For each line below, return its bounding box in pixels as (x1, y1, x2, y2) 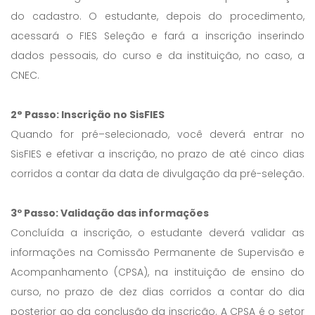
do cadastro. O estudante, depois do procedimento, (11, 9, 304, 23)
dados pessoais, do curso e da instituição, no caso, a (11, 49, 304, 63)
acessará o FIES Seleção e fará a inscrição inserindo (11, 29, 304, 43)
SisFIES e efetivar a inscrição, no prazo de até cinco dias (11, 147, 304, 161)
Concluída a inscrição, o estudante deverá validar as (11, 226, 304, 240)
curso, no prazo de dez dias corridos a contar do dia (11, 285, 304, 299)
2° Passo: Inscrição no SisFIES (11, 108, 165, 122)
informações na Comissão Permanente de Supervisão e (11, 245, 304, 259)
